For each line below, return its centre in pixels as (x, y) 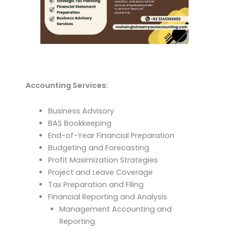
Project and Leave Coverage (100, 172)
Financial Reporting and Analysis (107, 197)
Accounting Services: (67, 86)
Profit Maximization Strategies (103, 160)
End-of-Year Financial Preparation (111, 135)
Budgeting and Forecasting (98, 147)
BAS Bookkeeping (79, 123)
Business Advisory (81, 111)
